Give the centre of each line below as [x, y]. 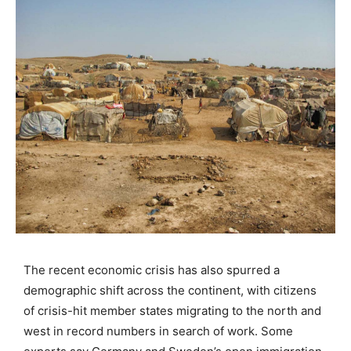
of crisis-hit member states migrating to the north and [172, 310]
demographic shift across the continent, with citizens [170, 290]
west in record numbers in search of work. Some [158, 331]
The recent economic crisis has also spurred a [152, 270]
